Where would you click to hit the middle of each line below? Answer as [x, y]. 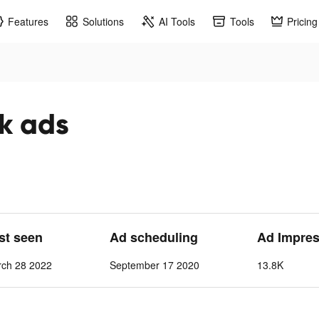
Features [28, 21]
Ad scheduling [153, 237]
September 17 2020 [154, 265]
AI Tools [177, 21]
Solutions [103, 21]
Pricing [302, 21]
